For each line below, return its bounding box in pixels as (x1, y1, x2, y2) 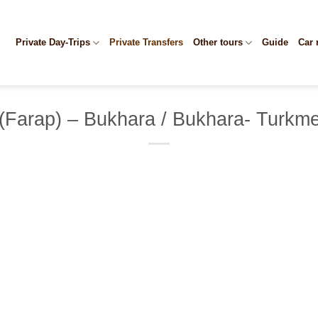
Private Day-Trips (15, 37, 90, 48)
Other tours (192, 37, 243, 48)
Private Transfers (109, 37, 183, 48)
